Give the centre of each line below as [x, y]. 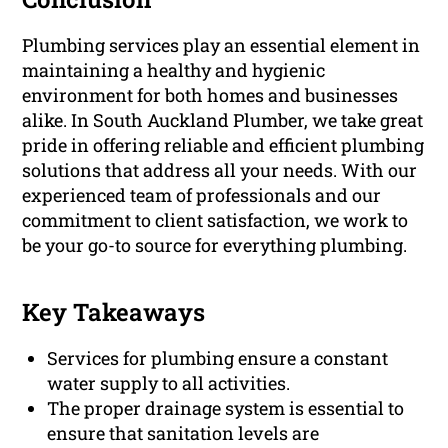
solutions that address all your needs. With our [220, 170]
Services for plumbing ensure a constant [218, 358]
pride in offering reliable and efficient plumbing [223, 145]
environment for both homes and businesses [210, 95]
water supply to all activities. [169, 383]
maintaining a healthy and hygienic [174, 70]
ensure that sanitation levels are [183, 433]
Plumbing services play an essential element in [221, 45]
